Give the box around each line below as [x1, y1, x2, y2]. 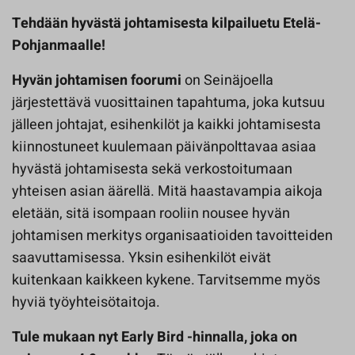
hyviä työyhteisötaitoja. [12, 292, 160, 313]
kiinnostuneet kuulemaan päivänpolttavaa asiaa [12, 136, 316, 158]
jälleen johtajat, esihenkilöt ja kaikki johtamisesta [12, 114, 321, 136]
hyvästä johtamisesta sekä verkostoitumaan [12, 158, 292, 180]
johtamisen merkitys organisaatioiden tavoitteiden [12, 225, 333, 246]
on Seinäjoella [181, 70, 273, 91]
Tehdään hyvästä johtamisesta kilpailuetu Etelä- [12, 13, 321, 34]
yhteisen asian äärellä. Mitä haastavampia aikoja [12, 181, 323, 202]
